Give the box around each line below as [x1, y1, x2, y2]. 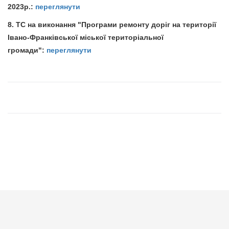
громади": [8, 45, 47, 54]
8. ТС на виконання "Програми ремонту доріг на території [8, 20, 216, 29]
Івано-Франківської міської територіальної [8, 33, 164, 41]
